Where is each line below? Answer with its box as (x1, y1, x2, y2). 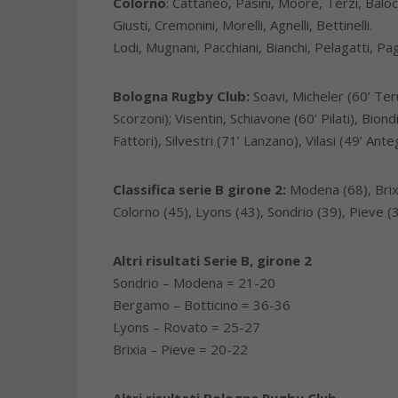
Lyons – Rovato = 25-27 (113, 318, 260, 336)
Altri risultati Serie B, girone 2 (113, 251, 312, 269)
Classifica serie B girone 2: (113, 180, 286, 198)
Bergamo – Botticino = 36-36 (113, 296, 291, 314)
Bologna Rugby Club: (113, 87, 250, 105)
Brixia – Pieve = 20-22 (113, 340, 248, 358)
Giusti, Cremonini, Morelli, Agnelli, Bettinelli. (113, 16, 372, 34)
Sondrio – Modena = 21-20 (113, 274, 275, 291)
